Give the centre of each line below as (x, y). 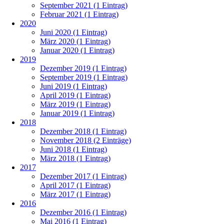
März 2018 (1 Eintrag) (75, 158)
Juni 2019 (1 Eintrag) (73, 86)
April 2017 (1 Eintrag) (75, 185)
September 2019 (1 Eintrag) (84, 77)
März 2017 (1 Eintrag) (75, 194)
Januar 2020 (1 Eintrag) (77, 50)
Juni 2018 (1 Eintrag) (73, 149)
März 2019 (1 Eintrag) (75, 104)
